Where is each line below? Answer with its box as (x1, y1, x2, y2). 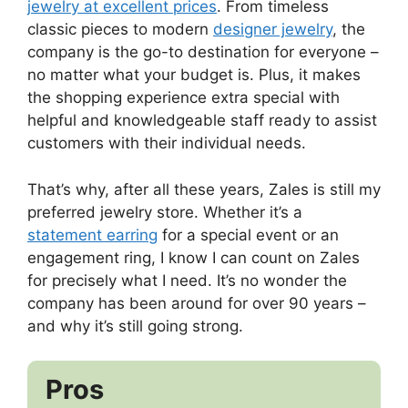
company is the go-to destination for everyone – (27, 43, 379, 62)
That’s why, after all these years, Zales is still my (27, 179, 381, 199)
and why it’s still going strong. (27, 316, 243, 335)
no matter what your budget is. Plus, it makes (27, 66, 361, 85)
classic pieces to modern (27, 20, 213, 39)
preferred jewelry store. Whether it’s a (27, 202, 302, 221)
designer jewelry (213, 20, 332, 39)
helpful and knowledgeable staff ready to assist (27, 111, 377, 130)
